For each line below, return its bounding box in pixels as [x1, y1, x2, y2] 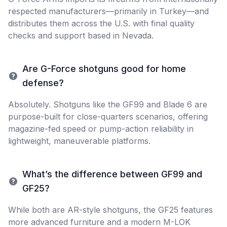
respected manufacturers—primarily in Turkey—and [8, 6, 209, 16]
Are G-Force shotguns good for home [22, 63, 186, 74]
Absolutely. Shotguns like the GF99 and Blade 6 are [8, 99, 207, 109]
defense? [22, 78, 64, 88]
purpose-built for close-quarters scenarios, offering [8, 111, 208, 122]
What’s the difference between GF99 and [22, 169, 202, 179]
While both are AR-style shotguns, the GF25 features [8, 205, 213, 215]
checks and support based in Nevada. [8, 30, 154, 41]
